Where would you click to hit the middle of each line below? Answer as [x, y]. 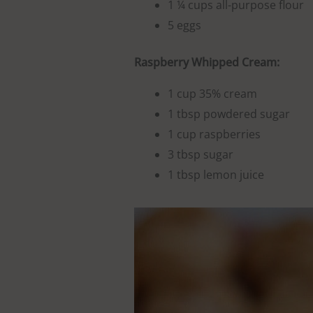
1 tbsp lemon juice [216, 175]
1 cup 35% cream [212, 94]
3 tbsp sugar [201, 155]
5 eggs [184, 26]
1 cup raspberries [214, 134]
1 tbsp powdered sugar [229, 114]
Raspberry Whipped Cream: [207, 63]
